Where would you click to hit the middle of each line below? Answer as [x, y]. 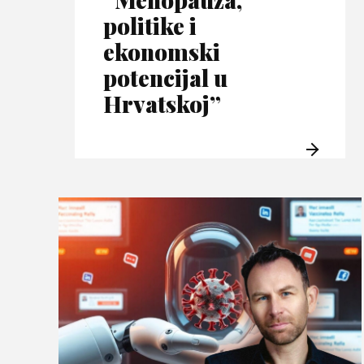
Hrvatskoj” [162, 104]
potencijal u [165, 78]
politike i [150, 26]
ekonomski [162, 52]
